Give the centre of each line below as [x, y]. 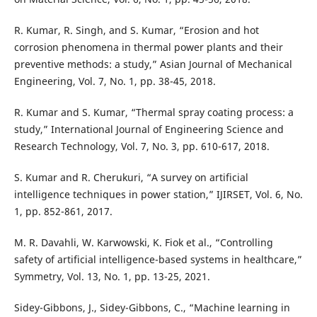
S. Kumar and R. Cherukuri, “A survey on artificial [131, 178]
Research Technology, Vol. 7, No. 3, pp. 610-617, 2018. [142, 146]
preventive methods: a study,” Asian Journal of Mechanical [153, 64]
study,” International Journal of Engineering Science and [149, 129]
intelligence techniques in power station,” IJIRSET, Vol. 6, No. [158, 195]
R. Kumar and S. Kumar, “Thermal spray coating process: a [154, 113]
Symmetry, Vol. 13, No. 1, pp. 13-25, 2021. [112, 277]
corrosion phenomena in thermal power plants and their [148, 47]
